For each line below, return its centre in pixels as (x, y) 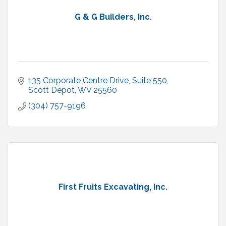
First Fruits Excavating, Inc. (113, 187)
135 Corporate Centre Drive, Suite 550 (98, 81)
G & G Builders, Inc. (113, 17)
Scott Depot (51, 90)
